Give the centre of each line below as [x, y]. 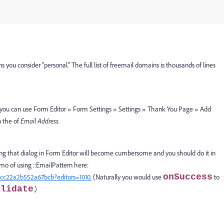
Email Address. [40, 121]
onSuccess [188, 177]
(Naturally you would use [127, 177]
